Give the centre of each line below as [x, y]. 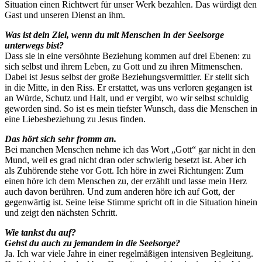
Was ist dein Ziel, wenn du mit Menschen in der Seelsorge [114, 35]
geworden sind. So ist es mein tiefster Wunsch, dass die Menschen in [131, 108]
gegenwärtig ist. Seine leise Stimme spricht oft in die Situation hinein [131, 202]
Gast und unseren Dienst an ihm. [65, 15]
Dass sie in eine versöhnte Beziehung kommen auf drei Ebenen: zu [128, 56]
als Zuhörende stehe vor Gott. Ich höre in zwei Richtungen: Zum [124, 170]
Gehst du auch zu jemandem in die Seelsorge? [92, 243]
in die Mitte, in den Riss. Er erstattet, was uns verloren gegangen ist [128, 87]
